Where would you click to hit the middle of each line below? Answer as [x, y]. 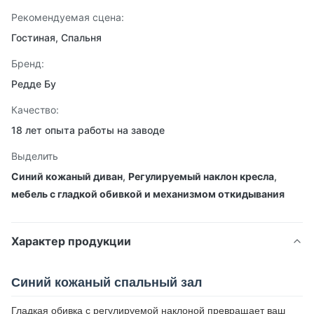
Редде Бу [34, 84]
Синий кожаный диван [67, 176]
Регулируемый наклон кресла [201, 176]
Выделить [35, 156]
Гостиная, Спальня [56, 37]
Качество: [35, 110]
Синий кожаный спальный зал [107, 282]
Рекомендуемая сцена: [68, 17]
